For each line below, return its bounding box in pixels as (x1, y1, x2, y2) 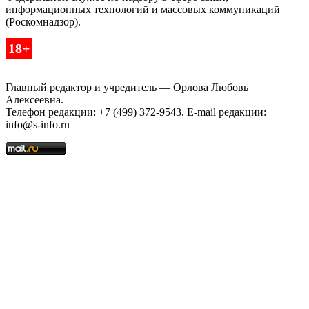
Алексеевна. (6, 94, 63, 106)
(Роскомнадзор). (6, 16, 81, 28)
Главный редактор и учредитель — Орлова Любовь (6, 81, 248, 94)
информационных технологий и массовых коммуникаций (6, 3, 280, 16)
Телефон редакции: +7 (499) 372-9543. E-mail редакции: (6, 106, 266, 119)
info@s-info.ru (6, 119, 70, 131)
